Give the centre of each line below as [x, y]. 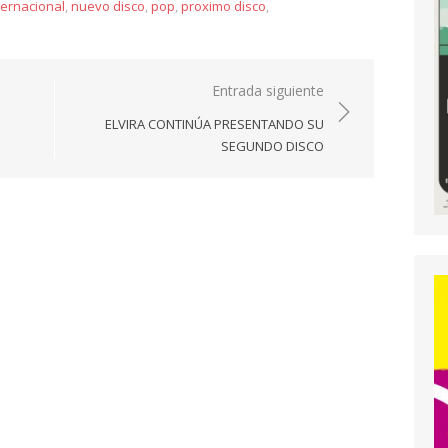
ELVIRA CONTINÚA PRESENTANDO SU [214, 124]
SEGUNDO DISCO [272, 146]
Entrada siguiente [268, 90]
